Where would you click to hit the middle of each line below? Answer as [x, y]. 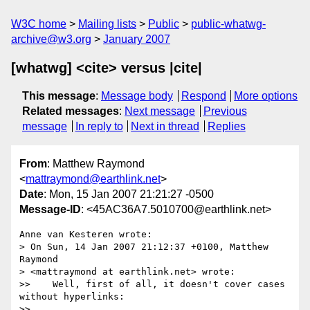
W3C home [39, 24]
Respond [203, 96]
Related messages [71, 111]
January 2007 [137, 39]
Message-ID [50, 210]
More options [266, 96]
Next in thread [165, 126]
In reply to [99, 126]
